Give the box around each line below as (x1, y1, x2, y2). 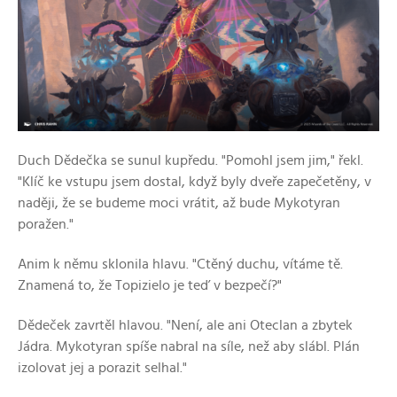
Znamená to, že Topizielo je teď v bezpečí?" (18, 277, 282, 292)
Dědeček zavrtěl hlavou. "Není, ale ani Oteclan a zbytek (18, 317, 353, 332)
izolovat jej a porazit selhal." (18, 360, 187, 375)
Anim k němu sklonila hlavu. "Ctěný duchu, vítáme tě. (18, 256, 343, 271)
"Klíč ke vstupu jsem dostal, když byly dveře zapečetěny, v (18, 174, 371, 189)
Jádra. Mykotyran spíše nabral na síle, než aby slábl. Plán (18, 339, 360, 354)
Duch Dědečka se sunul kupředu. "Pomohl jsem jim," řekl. (18, 152, 363, 167)
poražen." (18, 216, 74, 231)
